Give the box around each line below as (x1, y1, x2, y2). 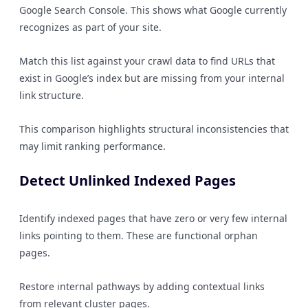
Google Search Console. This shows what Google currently (19, 3, 287, 16)
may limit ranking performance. (19, 140, 166, 153)
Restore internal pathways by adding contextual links (19, 280, 265, 293)
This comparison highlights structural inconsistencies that (19, 122, 289, 135)
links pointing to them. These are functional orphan (19, 229, 258, 242)
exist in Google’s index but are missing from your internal (19, 71, 285, 85)
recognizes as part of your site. (19, 21, 162, 34)
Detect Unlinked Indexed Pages (19, 171, 236, 190)
